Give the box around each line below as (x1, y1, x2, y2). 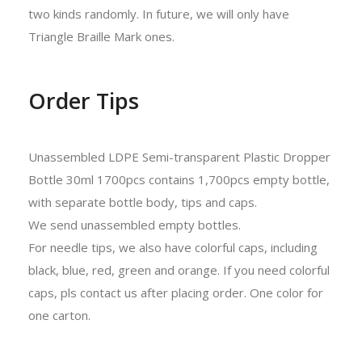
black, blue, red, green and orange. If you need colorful (28, 261, 330, 278)
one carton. (28, 306, 90, 323)
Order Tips (28, 85, 139, 116)
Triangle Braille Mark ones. (28, 27, 175, 44)
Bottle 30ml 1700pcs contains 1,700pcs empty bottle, (28, 170, 330, 187)
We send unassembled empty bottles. (28, 216, 241, 233)
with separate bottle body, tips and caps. (28, 193, 257, 210)
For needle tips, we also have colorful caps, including (28, 238, 318, 255)
